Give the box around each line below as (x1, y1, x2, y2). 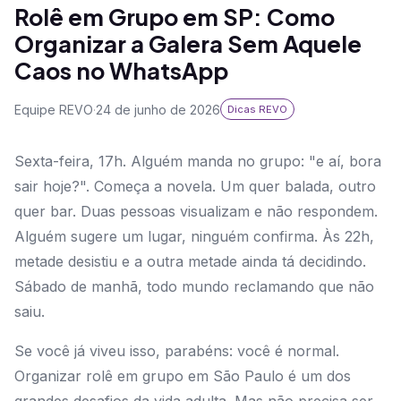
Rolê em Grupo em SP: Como (14, 2, 335, 32)
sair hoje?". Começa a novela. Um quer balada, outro (14, 177, 376, 196)
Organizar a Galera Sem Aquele (14, 29, 362, 59)
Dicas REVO (227, 103, 287, 116)
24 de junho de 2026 (96, 101, 220, 117)
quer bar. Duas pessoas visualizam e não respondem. (14, 202, 378, 221)
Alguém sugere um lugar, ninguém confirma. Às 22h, (14, 227, 374, 246)
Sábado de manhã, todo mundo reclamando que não (14, 277, 374, 296)
